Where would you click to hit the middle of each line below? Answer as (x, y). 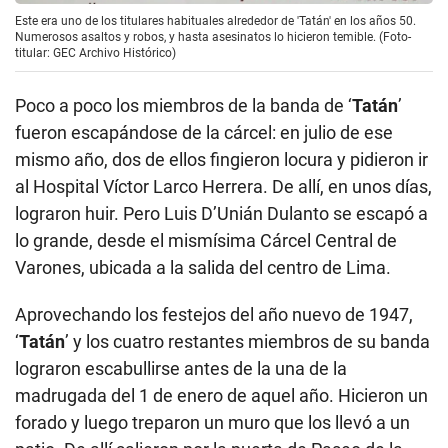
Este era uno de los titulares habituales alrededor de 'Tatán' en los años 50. (215, 21)
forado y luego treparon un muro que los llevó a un (212, 423)
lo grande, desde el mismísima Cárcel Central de (206, 241)
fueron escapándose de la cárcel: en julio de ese (204, 133)
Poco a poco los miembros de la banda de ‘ (183, 106)
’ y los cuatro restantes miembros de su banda (247, 342)
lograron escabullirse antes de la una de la (181, 369)
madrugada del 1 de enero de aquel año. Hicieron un (221, 396)
